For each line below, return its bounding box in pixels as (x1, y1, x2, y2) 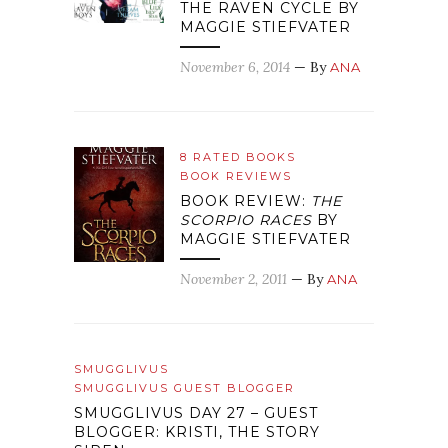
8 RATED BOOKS (180, 150, 296, 165)
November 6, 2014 (180, 58, 290, 77)
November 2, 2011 (180, 270, 287, 289)
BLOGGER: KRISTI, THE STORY (74, 423, 320, 442)
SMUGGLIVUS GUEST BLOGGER (74, 381, 295, 396)
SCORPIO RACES (180, 211, 312, 230)
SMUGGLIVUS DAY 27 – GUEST (74, 404, 318, 423)
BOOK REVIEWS (180, 169, 292, 184)
